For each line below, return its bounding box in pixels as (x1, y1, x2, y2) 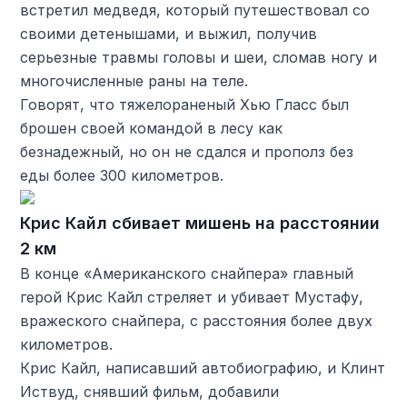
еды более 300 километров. (20, 165, 224, 184)
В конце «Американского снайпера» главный (20, 263, 354, 283)
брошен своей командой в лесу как (20, 118, 283, 137)
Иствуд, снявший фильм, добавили (20, 382, 280, 401)
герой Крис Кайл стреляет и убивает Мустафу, (20, 287, 364, 306)
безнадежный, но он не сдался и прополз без (20, 142, 354, 161)
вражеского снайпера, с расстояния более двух (20, 311, 373, 330)
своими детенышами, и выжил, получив (20, 24, 318, 43)
